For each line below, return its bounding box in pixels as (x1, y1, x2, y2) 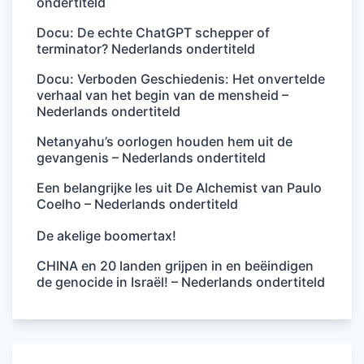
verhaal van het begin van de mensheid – (37, 86, 288, 103)
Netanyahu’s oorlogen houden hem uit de (37, 132, 292, 149)
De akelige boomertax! (37, 227, 176, 244)
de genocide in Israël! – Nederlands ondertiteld (37, 273, 325, 290)
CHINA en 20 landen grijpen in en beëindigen (37, 257, 314, 274)
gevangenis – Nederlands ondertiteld (37, 149, 266, 166)
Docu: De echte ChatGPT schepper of (37, 24, 270, 41)
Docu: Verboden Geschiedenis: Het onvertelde (37, 70, 325, 87)
